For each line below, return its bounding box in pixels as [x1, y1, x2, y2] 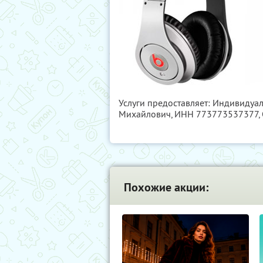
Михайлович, [119, 108, 174, 120]
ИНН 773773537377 [174, 108, 258, 120]
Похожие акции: [124, 180, 208, 195]
